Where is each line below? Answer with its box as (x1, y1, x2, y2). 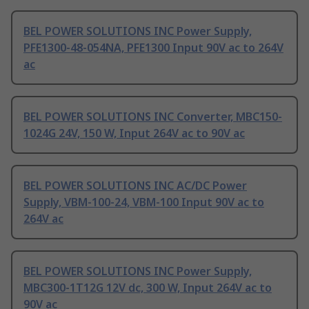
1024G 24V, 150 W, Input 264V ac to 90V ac (23, 126, 245, 141)
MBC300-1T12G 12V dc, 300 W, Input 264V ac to (23, 280, 272, 296)
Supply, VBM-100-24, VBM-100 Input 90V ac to (23, 195, 264, 210)
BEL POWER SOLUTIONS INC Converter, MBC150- (23, 109, 282, 125)
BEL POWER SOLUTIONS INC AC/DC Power (23, 178, 247, 194)
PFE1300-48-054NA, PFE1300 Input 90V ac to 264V (23, 40, 283, 56)
